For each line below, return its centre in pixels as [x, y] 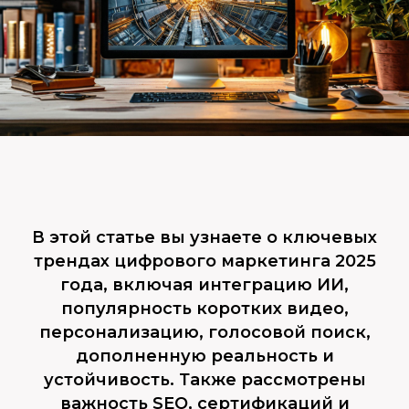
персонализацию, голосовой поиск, [204, 332]
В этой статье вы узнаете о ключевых [204, 237]
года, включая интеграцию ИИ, [204, 285]
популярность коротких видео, [204, 309]
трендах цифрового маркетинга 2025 [204, 261]
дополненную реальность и [204, 356]
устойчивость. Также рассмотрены [204, 380]
